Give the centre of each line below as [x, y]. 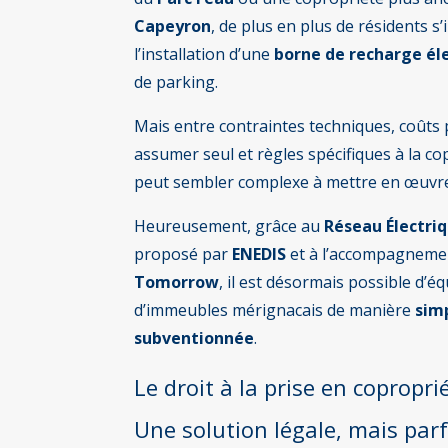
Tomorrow [177, 281]
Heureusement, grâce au [229, 225]
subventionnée [194, 337]
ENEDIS [259, 253]
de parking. [176, 81]
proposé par [183, 253]
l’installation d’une [204, 53]
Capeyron [173, 25]
